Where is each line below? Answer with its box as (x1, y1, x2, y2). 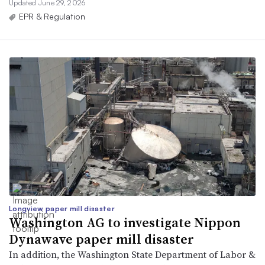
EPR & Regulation (19, 11, 85, 21)
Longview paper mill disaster (9, 204, 115, 214)
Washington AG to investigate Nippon (9, 214, 241, 232)
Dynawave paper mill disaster (9, 230, 194, 248)
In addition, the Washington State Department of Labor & (9, 248, 256, 261)
